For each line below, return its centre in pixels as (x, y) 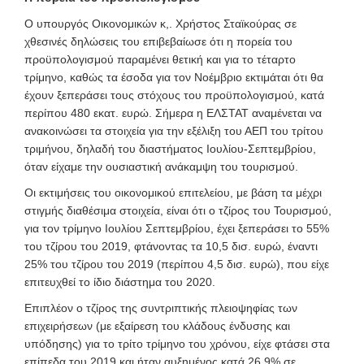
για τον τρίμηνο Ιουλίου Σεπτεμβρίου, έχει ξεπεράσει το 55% (177, 228)
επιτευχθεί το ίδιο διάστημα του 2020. (120, 282)
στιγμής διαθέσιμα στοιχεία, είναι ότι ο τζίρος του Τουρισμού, (178, 210)
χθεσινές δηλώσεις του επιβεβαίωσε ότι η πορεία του (158, 41)
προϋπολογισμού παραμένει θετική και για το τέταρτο (160, 59)
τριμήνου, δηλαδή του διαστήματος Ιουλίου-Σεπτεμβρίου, (170, 148)
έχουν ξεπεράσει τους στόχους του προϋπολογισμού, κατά (174, 95)
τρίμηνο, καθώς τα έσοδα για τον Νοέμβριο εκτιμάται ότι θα (174, 77)
